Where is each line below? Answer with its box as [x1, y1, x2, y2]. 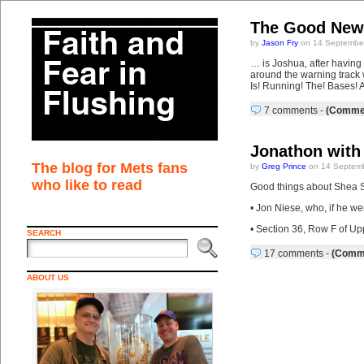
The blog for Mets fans [31, 160, 188, 176]
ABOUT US [26, 273, 69, 282]
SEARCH [26, 228, 61, 237]
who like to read [31, 177, 142, 193]
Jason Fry [261, 38, 298, 47]
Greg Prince [261, 162, 306, 171]
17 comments [263, 248, 323, 259]
